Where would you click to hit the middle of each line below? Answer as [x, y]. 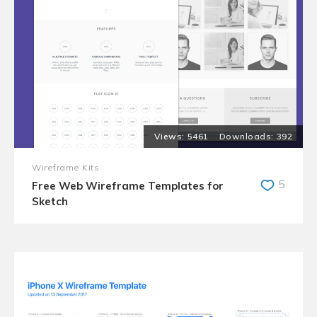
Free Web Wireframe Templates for [128, 186]
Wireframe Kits [65, 167]
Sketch [50, 201]
